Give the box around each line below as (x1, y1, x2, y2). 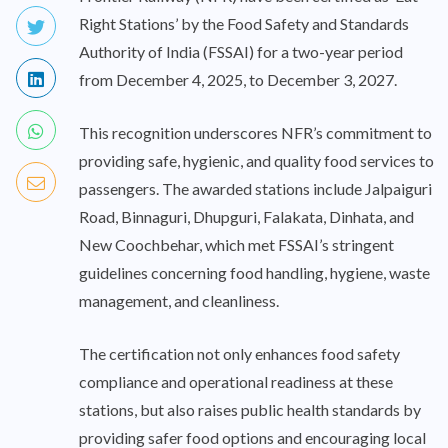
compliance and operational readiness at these (79, 372, 393, 392)
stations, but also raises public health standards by (79, 400, 421, 420)
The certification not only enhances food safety (79, 344, 400, 364)
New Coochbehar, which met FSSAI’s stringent (79, 235, 394, 255)
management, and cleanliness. (79, 291, 279, 311)
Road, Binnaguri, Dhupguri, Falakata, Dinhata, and (79, 207, 414, 227)
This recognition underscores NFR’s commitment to (79, 123, 432, 143)
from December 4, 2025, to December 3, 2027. (79, 70, 397, 90)
